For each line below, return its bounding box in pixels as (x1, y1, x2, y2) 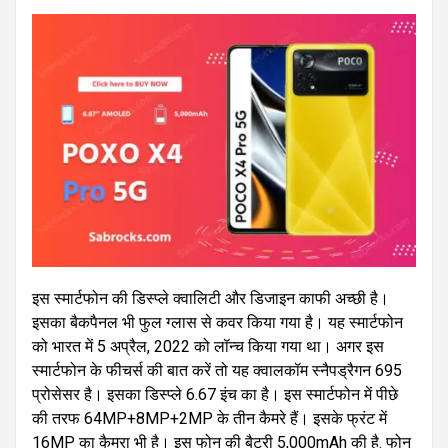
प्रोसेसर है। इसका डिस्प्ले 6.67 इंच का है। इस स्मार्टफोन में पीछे (32, 384, 398, 404)
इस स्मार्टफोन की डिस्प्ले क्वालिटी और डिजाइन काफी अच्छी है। (32, 288, 389, 308)
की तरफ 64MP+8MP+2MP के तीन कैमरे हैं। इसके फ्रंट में (32, 408, 387, 428)
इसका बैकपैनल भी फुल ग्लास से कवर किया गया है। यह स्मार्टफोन (32, 312, 403, 332)
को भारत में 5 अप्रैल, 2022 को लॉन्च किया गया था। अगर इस (32, 336, 384, 356)
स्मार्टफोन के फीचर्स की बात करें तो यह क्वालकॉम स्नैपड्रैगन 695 (32, 360, 402, 380)
